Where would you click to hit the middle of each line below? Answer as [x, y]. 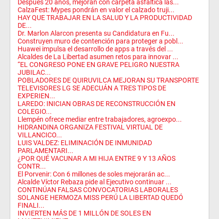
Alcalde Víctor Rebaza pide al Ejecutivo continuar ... [95, 182]
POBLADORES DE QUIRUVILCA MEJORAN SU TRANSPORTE [108, 80]
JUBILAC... [34, 72]
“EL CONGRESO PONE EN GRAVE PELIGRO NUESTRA [99, 65]
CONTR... [32, 166]
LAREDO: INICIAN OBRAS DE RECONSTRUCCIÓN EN [97, 104]
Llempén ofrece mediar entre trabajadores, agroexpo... [100, 119]
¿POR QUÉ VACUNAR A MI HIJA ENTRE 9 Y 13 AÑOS [97, 158]
